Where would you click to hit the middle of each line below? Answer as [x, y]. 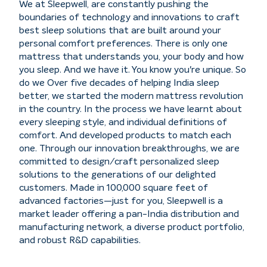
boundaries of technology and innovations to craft [129, 18]
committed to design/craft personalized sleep [119, 162]
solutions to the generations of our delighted [117, 175]
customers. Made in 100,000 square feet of [114, 188]
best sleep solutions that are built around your [120, 31]
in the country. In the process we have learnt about [131, 109]
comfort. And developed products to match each [125, 136]
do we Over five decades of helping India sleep [119, 83]
